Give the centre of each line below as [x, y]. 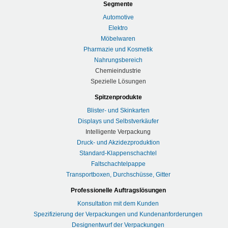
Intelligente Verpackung [118, 132]
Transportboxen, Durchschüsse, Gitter [118, 175]
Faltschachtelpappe [118, 164]
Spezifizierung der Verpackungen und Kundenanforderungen [118, 214]
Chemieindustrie [118, 71]
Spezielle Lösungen [118, 81]
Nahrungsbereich [118, 60]
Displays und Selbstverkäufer [118, 121]
